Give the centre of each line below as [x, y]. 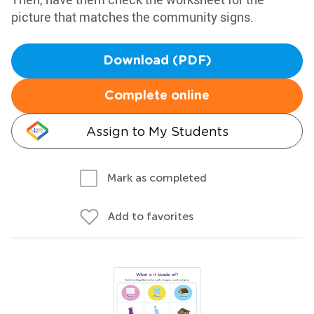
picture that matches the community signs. [132, 17]
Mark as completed [157, 178]
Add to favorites [151, 216]
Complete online [157, 96]
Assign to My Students [157, 131]
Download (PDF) [157, 61]
